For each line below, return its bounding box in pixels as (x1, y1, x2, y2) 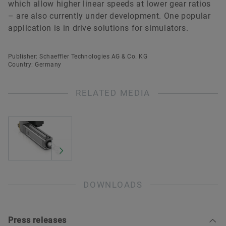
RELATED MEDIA (75, 88, 151, 98)
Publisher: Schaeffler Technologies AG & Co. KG (8, 53, 148, 61)
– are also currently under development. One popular (8, 11, 211, 21)
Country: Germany (8, 61, 62, 69)
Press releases (8, 215, 67, 225)
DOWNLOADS (83, 179, 143, 190)
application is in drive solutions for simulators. (8, 23, 189, 33)
